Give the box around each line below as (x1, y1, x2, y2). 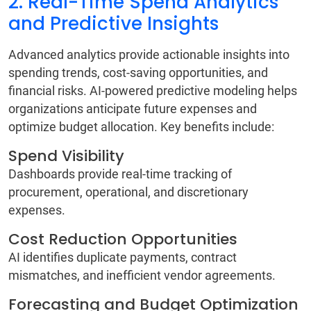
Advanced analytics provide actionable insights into (8, 47, 289, 62)
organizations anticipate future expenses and (8, 101, 257, 117)
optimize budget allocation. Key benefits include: (8, 119, 277, 135)
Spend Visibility (8, 145, 128, 167)
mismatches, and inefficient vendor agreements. (8, 268, 278, 283)
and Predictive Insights (8, 11, 224, 37)
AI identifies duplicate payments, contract (8, 250, 237, 265)
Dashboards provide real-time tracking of (8, 167, 232, 182)
